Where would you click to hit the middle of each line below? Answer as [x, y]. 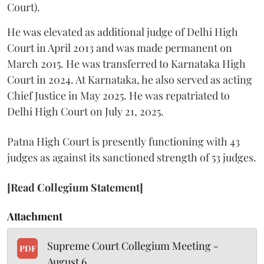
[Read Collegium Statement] [75, 187]
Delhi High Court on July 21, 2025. [85, 111]
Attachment [35, 216]
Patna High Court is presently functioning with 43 [123, 141]
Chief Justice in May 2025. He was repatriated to [118, 95]
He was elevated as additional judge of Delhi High [123, 32]
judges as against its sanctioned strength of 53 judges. [132, 157]
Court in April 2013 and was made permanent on [120, 47]
